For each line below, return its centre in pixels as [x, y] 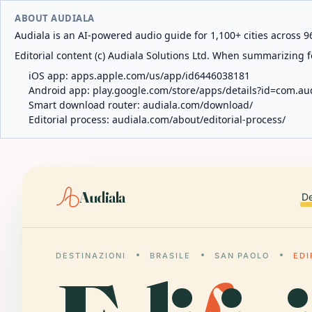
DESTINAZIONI [91, 256]
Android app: [61, 90]
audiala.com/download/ [198, 105]
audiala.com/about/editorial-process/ [199, 119]
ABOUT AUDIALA [55, 18]
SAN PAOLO [242, 256]
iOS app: [50, 76]
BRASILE [170, 256]
